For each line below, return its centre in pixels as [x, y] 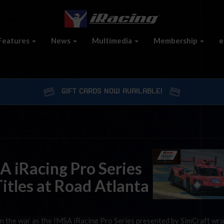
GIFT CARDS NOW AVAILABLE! [112, 91]
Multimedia [113, 40]
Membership [176, 40]
